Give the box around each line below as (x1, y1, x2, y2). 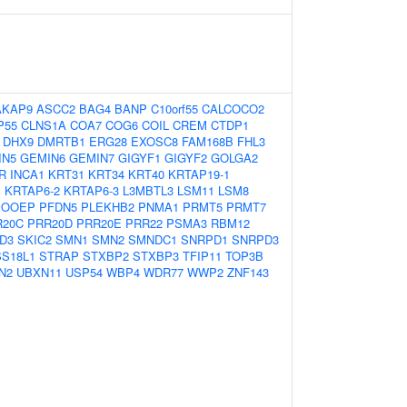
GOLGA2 (211, 149, 258, 166)
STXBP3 (133, 247, 179, 264)
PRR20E (76, 214, 122, 232)
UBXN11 (16, 263, 62, 281)
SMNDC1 (128, 231, 177, 248)
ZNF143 (227, 263, 269, 281)
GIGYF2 (164, 149, 207, 166)
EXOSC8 (131, 133, 178, 150)
